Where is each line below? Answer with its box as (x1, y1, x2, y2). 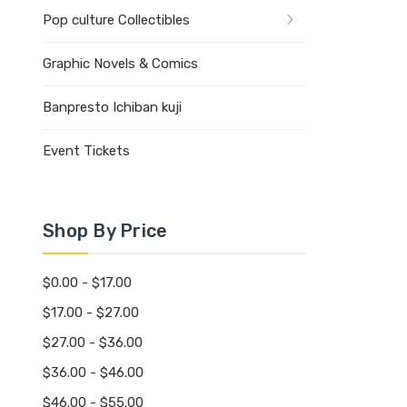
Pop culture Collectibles (43, 11, 190, 28)
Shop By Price (43, 219, 168, 242)
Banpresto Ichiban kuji (43, 98, 182, 115)
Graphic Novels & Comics (43, 55, 198, 72)
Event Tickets (43, 142, 130, 159)
